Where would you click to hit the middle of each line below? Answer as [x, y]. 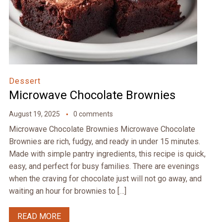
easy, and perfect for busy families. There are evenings [104, 166]
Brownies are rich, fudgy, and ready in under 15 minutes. [104, 142]
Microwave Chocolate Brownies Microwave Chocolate [102, 129]
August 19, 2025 [34, 114]
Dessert [25, 81]
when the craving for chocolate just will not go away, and [105, 179]
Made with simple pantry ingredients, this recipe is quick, [107, 154]
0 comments [93, 114]
